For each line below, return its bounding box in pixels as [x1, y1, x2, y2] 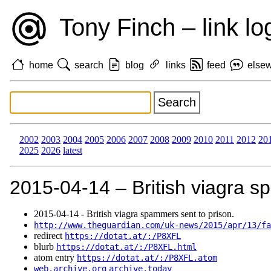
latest [63, 145, 82, 156]
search [74, 59, 104, 70]
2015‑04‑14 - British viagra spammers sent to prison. [34, 209, 234, 220]
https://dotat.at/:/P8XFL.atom [77, 253, 217, 263]
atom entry [34, 252, 77, 263]
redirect [34, 230, 65, 241]
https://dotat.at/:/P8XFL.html [56, 242, 197, 252]
